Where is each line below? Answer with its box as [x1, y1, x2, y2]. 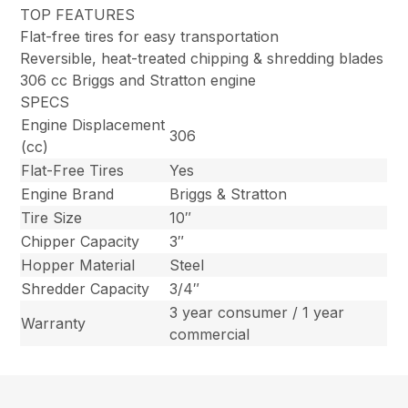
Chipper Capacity [21, 232, 140, 251]
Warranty [21, 314, 87, 333]
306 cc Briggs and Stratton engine [20, 71, 257, 90]
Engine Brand [21, 185, 115, 204]
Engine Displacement [21, 116, 166, 135]
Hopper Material [21, 256, 136, 275]
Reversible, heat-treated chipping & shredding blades [20, 49, 384, 68]
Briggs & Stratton [169, 185, 288, 204]
